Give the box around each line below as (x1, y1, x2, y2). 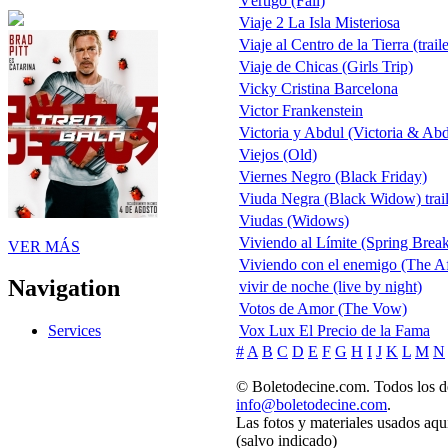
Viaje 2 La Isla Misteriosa (239, 14, 400, 32)
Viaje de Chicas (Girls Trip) (239, 58, 413, 76)
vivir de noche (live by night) (239, 278, 422, 296)
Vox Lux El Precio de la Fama (239, 322, 430, 340)
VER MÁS (8, 237, 80, 255)
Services (48, 322, 101, 340)
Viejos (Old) (239, 146, 317, 164)
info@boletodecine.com (236, 395, 387, 413)
